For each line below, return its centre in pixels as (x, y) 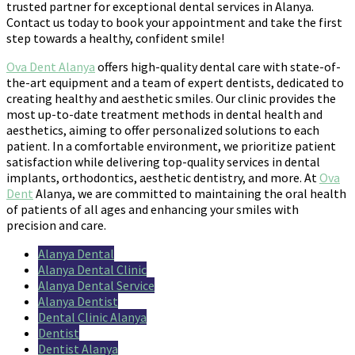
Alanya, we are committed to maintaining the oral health (190, 194)
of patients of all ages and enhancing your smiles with (153, 210)
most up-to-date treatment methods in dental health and (164, 115)
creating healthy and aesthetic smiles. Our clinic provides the (171, 99)
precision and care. (56, 225)
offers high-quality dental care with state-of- (218, 67)
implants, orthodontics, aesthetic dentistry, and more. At (163, 178)
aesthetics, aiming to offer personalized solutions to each (163, 130)
